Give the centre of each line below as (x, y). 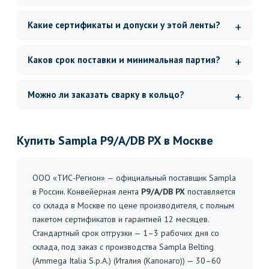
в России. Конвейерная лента (87, 192)
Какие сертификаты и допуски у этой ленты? (124, 25)
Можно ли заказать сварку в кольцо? (106, 95)
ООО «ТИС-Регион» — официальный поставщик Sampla (134, 178)
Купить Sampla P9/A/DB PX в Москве (115, 141)
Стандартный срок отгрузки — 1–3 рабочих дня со (126, 233)
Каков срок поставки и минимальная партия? (124, 60)
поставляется (210, 192)
